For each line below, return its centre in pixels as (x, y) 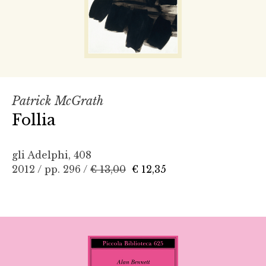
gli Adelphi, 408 (52, 155)
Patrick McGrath (58, 101)
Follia (34, 120)
